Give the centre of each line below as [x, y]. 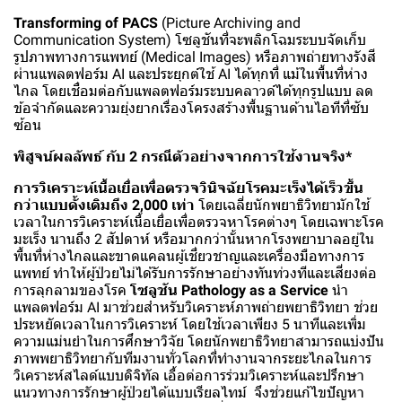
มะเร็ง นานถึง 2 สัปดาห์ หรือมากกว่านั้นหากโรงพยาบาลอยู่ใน [194, 239]
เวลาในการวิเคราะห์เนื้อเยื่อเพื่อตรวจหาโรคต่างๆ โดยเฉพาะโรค [199, 222]
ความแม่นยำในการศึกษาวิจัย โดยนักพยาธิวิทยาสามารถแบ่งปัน [199, 341]
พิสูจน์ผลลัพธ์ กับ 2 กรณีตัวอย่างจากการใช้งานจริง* [183, 156]
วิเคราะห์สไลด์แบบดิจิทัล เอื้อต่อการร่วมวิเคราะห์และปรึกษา [189, 375]
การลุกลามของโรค [72, 290]
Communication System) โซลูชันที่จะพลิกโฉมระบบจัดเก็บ [190, 39]
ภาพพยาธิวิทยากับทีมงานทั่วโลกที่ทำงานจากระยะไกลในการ [192, 358]
